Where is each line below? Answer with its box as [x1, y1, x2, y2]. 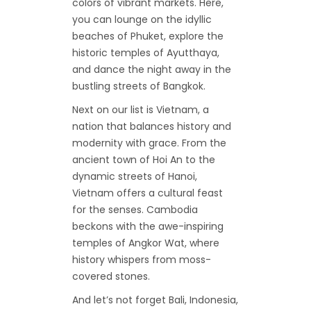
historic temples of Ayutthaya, [72, 46, 219, 60]
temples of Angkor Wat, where [72, 236, 219, 251]
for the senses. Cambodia [72, 203, 198, 217]
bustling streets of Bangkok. [72, 79, 205, 94]
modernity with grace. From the [72, 136, 226, 151]
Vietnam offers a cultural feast [72, 186, 223, 201]
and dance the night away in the [72, 62, 231, 77]
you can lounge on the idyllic [72, 12, 212, 27]
